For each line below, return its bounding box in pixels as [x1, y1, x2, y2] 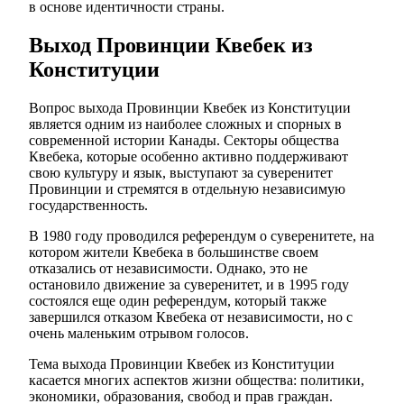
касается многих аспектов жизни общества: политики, [29, 372, 364, 389]
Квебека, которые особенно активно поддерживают [29, 149, 348, 165]
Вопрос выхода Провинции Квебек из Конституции [29, 100, 351, 116]
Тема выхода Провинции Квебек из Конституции [29, 356, 335, 372]
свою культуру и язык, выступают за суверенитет [29, 165, 333, 181]
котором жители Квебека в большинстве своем [29, 244, 318, 261]
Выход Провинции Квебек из [29, 33, 313, 58]
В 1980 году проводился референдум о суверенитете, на [29, 228, 374, 244]
